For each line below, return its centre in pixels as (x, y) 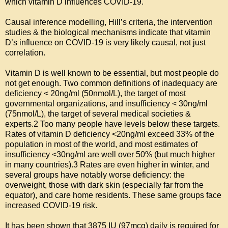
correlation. (25, 53)
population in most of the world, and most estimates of (101, 145)
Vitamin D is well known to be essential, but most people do (112, 73)
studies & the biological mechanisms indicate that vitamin (108, 33)
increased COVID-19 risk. (51, 206)
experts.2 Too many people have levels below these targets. (112, 124)
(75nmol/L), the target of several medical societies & (98, 114)
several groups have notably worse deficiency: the (95, 175)
